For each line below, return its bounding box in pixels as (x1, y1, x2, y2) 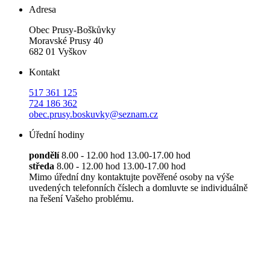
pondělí (29, 150, 59, 161)
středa (29, 161, 54, 172)
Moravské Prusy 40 (29, 36, 103, 46)
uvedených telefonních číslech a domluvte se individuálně (29, 183, 248, 193)
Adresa (29, 4, 56, 15)
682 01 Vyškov (29, 46, 87, 57)
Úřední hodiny (29, 130, 84, 140)
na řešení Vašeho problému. (29, 193, 134, 204)
